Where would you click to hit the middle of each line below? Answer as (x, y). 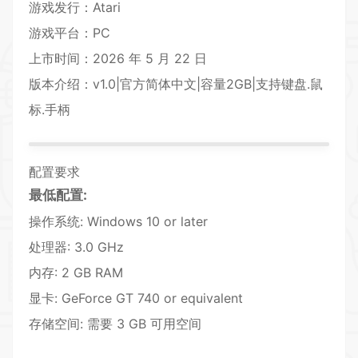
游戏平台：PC (70, 33)
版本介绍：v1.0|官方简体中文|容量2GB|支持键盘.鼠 (176, 84)
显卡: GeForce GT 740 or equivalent (136, 298)
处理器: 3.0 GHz (76, 247)
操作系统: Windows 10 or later (118, 222)
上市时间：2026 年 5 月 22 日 (118, 59)
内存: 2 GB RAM (76, 273)
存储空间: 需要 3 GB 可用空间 (115, 324)
